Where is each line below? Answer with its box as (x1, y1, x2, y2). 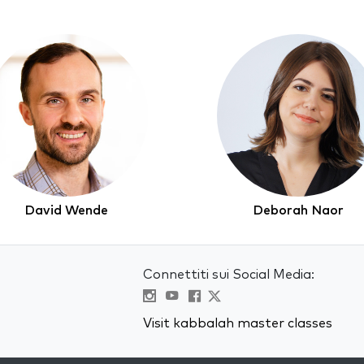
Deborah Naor (252, 204, 344, 217)
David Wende (24, 204, 108, 217)
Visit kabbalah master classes (142, 317, 332, 331)
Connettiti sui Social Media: (142, 268, 314, 282)
